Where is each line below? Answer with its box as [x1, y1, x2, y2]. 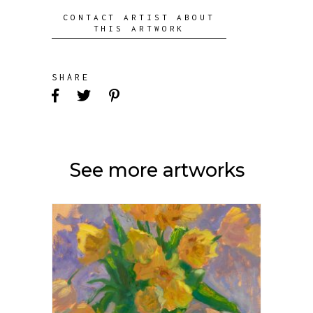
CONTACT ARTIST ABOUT [63, 13, 215, 22]
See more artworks [68, 159, 245, 182]
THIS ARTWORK [93, 24, 185, 33]
